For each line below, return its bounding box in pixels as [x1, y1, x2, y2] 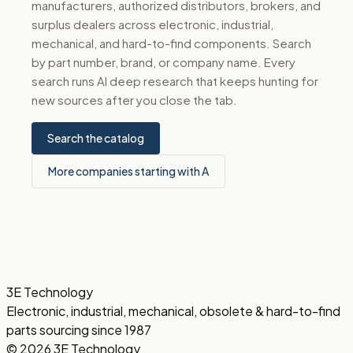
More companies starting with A [48, 164, 209, 178]
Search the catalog [47, 131, 144, 145]
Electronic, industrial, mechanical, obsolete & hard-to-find [6, 303, 340, 319]
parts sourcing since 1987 [6, 321, 151, 338]
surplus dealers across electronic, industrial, [32, 17, 273, 32]
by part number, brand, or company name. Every [32, 54, 295, 69]
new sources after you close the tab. [32, 92, 237, 107]
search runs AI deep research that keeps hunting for [32, 73, 318, 88]
